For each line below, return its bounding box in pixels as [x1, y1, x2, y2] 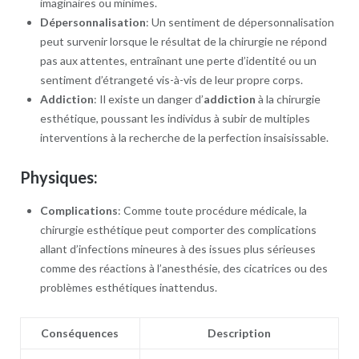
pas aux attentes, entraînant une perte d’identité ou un [39, 54, 317, 68]
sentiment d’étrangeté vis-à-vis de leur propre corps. [39, 73, 303, 87]
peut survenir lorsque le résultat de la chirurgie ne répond [39, 34, 327, 49]
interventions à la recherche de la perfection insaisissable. [39, 131, 329, 145]
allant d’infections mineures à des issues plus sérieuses [39, 241, 316, 256]
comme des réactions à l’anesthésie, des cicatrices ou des [39, 260, 328, 275]
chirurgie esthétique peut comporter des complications [39, 222, 317, 236]
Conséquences [41, 325, 119, 340]
